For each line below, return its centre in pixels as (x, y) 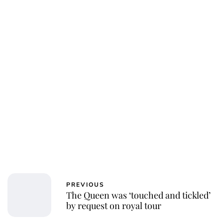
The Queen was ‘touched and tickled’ (138, 195)
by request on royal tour (114, 205)
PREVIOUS (85, 184)
